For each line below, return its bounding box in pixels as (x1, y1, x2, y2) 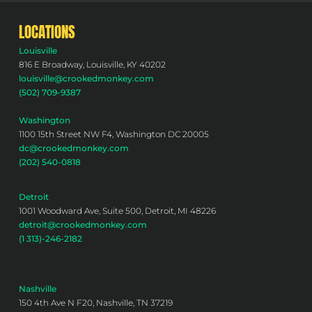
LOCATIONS (18, 20, 75, 43)
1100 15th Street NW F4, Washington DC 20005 (18, 128, 209, 139)
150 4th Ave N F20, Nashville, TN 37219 (18, 297, 173, 308)
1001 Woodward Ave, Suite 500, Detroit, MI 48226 (18, 205, 216, 216)
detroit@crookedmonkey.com (18, 219, 147, 230)
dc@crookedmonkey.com (18, 142, 129, 153)
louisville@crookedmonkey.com (18, 72, 154, 84)
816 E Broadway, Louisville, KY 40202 (18, 58, 166, 70)
